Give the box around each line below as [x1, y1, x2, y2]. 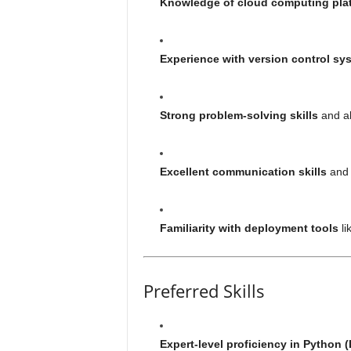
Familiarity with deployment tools [159, 222, 338, 234]
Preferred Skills [143, 279, 265, 302]
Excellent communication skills [159, 165, 327, 178]
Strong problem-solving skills [159, 109, 318, 121]
